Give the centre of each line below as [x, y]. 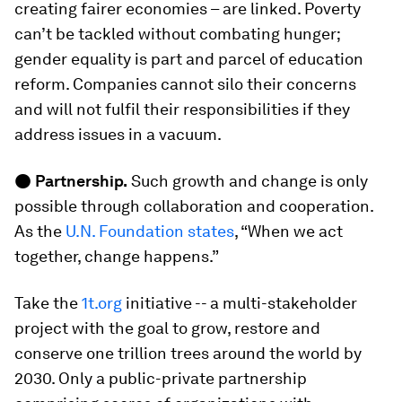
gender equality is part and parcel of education [189, 58]
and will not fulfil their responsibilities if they [182, 109]
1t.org [100, 302]
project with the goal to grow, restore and [167, 328]
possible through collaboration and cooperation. [194, 205]
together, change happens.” [117, 256]
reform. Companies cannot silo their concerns [185, 83]
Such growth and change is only [248, 180]
